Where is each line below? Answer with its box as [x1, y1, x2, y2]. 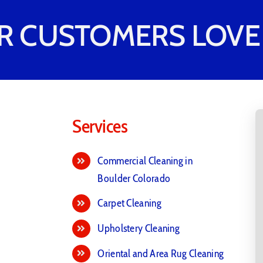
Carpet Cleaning [97, 197, 161, 210]
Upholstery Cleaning [97, 221, 180, 235]
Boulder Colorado [97, 171, 171, 185]
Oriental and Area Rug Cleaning [97, 247, 224, 260]
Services [72, 114, 128, 137]
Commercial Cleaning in [97, 154, 193, 167]
